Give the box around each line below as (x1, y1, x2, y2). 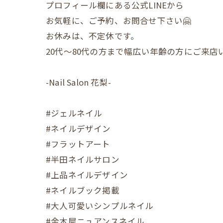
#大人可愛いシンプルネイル (46, 199, 154, 212)
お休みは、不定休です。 (46, 29, 139, 42)
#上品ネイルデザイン (46, 168, 128, 181)
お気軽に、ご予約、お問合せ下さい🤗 (46, 14, 192, 26)
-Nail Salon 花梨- (46, 76, 111, 88)
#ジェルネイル (46, 107, 103, 119)
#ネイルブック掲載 (46, 184, 119, 196)
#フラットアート (46, 137, 119, 150)
